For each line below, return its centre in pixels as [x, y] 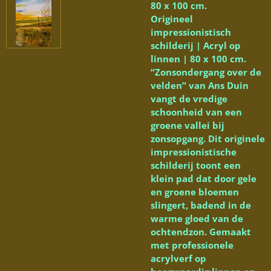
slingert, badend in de [201, 205]
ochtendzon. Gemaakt [201, 232]
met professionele [192, 245]
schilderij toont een [196, 165]
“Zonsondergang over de [206, 72]
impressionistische [194, 152]
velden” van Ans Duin [200, 86]
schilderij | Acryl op [196, 46]
